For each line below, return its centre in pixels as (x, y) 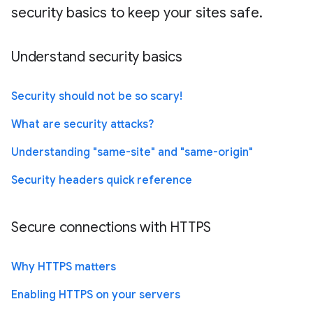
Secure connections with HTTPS (111, 227)
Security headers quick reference (102, 180)
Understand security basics (97, 57)
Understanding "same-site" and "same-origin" (132, 152)
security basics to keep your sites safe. (137, 13)
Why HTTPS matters (64, 267)
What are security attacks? (82, 124)
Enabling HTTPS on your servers (96, 294)
